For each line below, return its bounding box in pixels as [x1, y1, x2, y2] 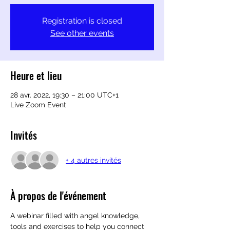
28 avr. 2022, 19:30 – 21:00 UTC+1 [10, 91, 119, 99]
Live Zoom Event [10, 101, 66, 109]
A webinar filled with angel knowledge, [10, 212, 142, 220]
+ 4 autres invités [66, 156, 121, 164]
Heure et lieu [10, 68, 62, 83]
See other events [50, 28, 114, 38]
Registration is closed [42, 16, 122, 26]
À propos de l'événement [10, 188, 106, 203]
